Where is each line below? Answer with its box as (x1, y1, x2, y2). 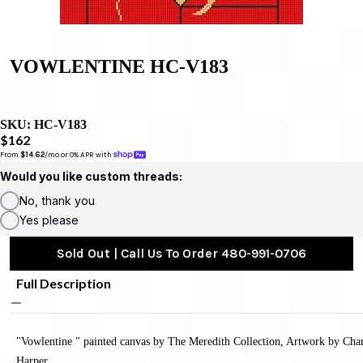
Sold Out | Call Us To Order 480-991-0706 (57, 245, 306, 261)
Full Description (16, 275, 111, 291)
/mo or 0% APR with (45, 150, 113, 160)
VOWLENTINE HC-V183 (10, 55, 228, 77)
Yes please (19, 212, 79, 227)
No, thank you (19, 193, 95, 207)
